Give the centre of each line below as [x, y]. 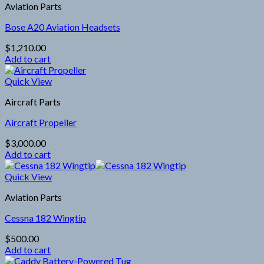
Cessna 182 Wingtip [45, 217]
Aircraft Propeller [41, 122]
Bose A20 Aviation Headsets [62, 27]
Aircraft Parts [33, 101]
